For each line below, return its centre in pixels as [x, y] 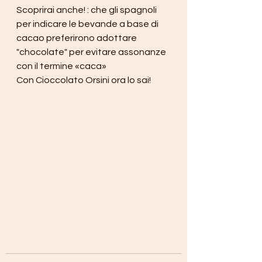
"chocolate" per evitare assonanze [92, 52]
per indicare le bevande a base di [88, 24]
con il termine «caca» [61, 66]
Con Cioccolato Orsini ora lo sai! [84, 80]
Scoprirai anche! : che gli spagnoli [87, 10]
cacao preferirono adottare [77, 38]
